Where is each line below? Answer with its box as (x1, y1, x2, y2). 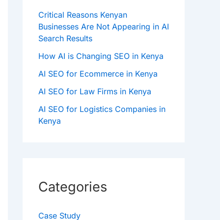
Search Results (38, 33, 92, 44)
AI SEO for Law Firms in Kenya (38, 86, 151, 97)
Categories (38, 179, 107, 195)
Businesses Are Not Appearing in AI (38, 22, 169, 32)
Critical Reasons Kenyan (38, 10, 127, 20)
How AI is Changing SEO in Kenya (38, 51, 164, 61)
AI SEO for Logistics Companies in (38, 104, 165, 114)
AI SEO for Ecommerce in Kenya (38, 69, 158, 79)
